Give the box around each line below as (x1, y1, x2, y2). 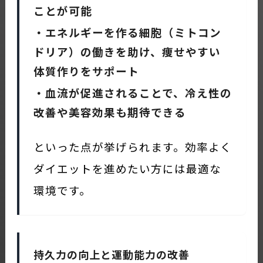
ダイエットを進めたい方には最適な (33, 160, 221, 176)
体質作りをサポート (33, 62, 139, 79)
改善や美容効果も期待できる (33, 103, 186, 120)
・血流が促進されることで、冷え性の (33, 84, 232, 100)
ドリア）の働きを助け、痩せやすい (33, 43, 221, 59)
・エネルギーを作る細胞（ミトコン (33, 23, 221, 40)
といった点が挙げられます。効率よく (33, 138, 232, 154)
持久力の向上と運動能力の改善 (33, 246, 190, 262)
